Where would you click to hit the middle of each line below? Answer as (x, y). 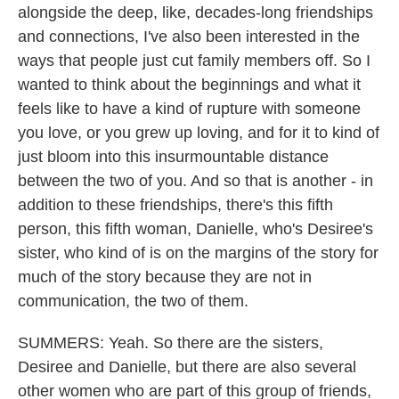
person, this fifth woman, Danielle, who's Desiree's (195, 229)
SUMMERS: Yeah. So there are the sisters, (171, 343)
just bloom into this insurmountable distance (173, 157)
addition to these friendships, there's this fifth (175, 205)
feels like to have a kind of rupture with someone (189, 109)
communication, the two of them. (133, 301)
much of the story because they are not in (165, 277)
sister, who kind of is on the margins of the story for (198, 253)
